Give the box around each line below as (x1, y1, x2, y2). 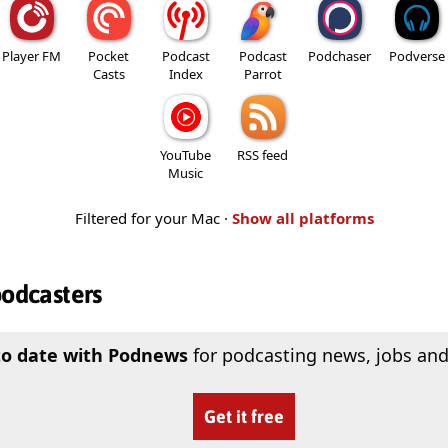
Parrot (243, 64, 282, 83)
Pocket (88, 46, 129, 65)
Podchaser (308, 46, 371, 65)
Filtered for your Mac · (74, 207, 232, 228)
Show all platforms (231, 207, 374, 228)
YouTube (160, 145, 211, 164)
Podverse (388, 46, 445, 65)
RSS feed (237, 145, 288, 164)
